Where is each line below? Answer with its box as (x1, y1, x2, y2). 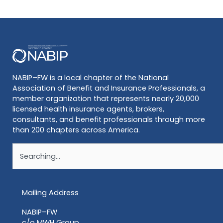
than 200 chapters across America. (12, 124, 140, 135)
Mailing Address (21, 188, 79, 198)
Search (11, 143, 37, 153)
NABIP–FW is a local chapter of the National (12, 72, 169, 83)
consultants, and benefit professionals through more (12, 114, 205, 124)
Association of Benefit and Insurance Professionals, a (12, 83, 205, 93)
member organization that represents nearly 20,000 (12, 93, 199, 104)
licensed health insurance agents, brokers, (12, 104, 164, 114)
